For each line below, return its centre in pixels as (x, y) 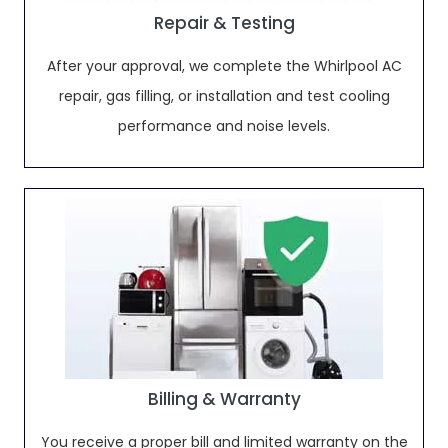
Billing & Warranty (224, 399)
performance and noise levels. (224, 126)
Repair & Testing (224, 23)
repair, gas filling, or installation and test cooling (224, 96)
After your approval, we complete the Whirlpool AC (224, 66)
